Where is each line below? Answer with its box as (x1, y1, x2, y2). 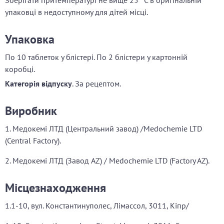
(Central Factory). (5, 135, 61, 146)
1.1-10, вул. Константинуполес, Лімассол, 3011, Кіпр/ (5, 200, 189, 211)
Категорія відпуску (5, 78, 72, 89)
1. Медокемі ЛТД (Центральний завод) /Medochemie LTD (5, 123, 202, 134)
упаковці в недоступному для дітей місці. (5, 7, 148, 17)
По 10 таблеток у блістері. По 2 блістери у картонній (5, 52, 187, 62)
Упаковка (5, 31, 54, 47)
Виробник (5, 103, 57, 119)
